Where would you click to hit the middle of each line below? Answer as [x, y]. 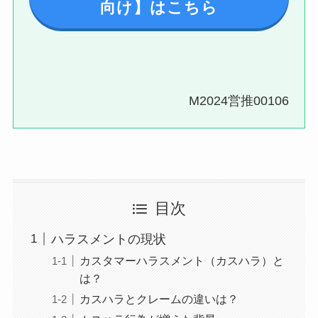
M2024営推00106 [238, 100]
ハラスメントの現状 [108, 239]
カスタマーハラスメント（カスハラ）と [181, 260]
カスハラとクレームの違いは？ [159, 299]
